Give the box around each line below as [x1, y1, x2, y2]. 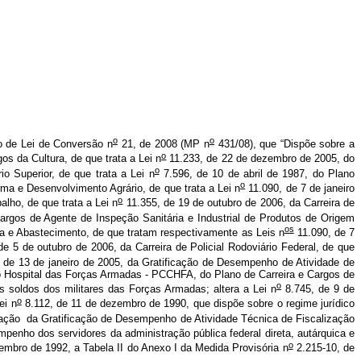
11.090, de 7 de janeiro [245, 182, 355, 195]
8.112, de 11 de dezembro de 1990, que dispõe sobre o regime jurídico [21, 297, 355, 310]
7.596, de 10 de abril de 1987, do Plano [159, 167, 355, 180]
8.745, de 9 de [281, 283, 355, 296]
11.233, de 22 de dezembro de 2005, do [166, 152, 355, 165]
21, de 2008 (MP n [117, 138, 210, 151]
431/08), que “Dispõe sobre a [214, 138, 355, 151]
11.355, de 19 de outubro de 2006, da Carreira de [122, 197, 355, 210]
